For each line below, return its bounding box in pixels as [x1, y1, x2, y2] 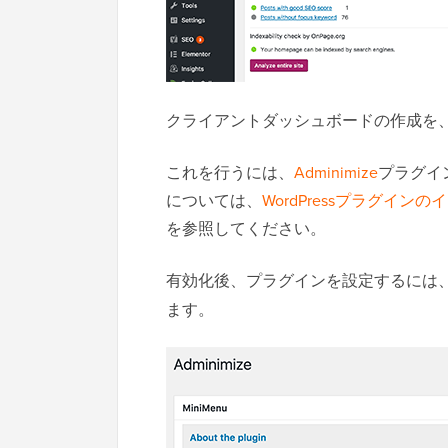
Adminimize [294, 161, 378, 184]
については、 [166, 189, 262, 212]
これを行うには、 [166, 161, 294, 184]
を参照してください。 [166, 217, 326, 240]
